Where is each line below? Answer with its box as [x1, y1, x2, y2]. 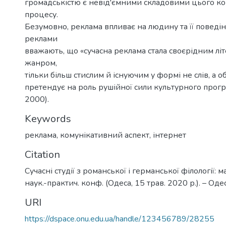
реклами [25, 33, 58, 44]
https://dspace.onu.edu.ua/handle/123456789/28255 [25, 213, 214, 224]
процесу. [25, 9, 58, 20]
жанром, [25, 57, 57, 69]
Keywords [25, 111, 71, 126]
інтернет [153, 129, 186, 141]
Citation [25, 147, 60, 161]
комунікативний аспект [60, 129, 149, 141]
